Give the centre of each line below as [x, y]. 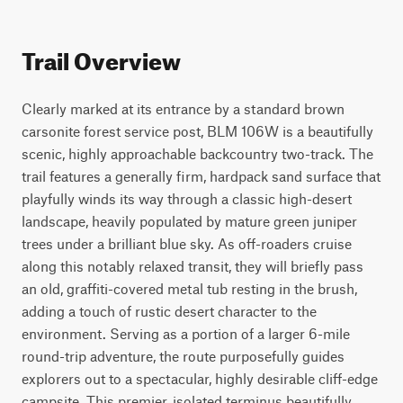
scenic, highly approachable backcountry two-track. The [197, 153]
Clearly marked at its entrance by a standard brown [183, 108]
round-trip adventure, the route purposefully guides [183, 356]
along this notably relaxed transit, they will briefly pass [193, 266]
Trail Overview [101, 57]
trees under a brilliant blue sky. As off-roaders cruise [187, 243]
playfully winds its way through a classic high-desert [187, 198]
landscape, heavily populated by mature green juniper [189, 221]
